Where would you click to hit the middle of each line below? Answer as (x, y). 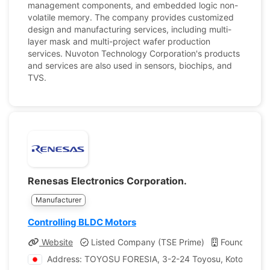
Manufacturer (58, 200)
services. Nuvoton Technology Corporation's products (134, 53)
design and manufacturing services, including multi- (130, 29)
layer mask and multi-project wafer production (119, 41)
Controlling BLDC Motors (82, 222)
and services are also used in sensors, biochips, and (130, 65)
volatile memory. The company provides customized (131, 17)
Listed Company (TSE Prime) (146, 242)
